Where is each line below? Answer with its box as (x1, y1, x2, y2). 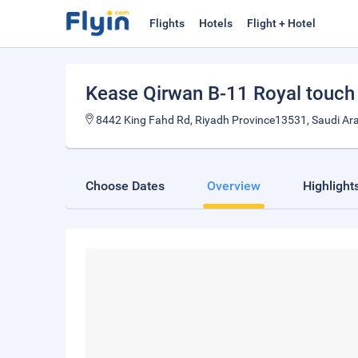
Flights (149, 17, 185, 30)
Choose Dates (86, 178, 165, 193)
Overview (207, 178, 261, 193)
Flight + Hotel (247, 17, 316, 30)
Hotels (199, 17, 233, 30)
